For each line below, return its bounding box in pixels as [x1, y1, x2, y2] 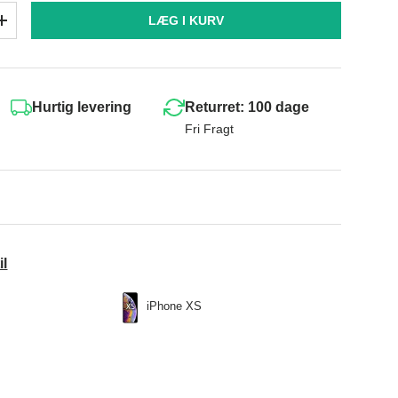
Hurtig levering [31, 99, 131, 115]
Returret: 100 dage [184, 99, 309, 115]
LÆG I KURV [148, 12, 225, 28]
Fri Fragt [184, 122, 234, 137]
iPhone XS [147, 299, 203, 314]
